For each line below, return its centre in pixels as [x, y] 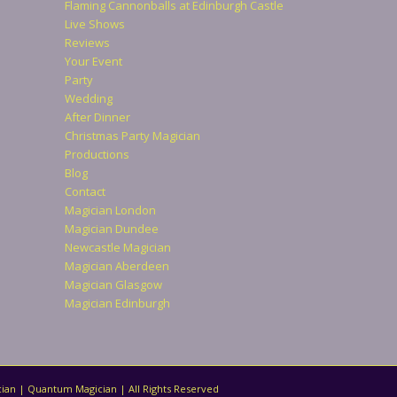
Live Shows [94, 23]
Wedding [88, 98]
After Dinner [97, 117]
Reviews [87, 42]
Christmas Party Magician [132, 135]
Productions [97, 154]
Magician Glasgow [113, 284]
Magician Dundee [111, 228]
